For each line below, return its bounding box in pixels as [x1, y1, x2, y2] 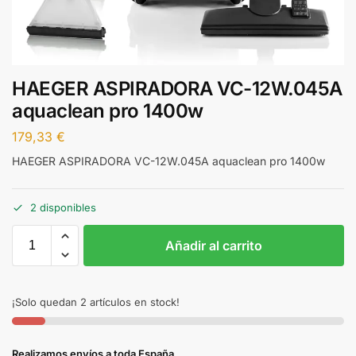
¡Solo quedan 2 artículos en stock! [12, 296, 180, 309]
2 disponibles [30, 201, 96, 215]
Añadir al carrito [165, 238, 262, 254]
